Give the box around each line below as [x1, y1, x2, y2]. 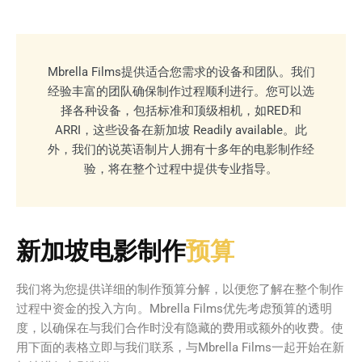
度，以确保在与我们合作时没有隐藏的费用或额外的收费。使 [16, 321, 343, 336]
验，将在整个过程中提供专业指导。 [84, 162, 278, 177]
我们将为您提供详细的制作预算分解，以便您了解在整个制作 [16, 282, 343, 297]
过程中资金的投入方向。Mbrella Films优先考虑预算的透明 [16, 301, 332, 317]
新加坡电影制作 [16, 238, 186, 265]
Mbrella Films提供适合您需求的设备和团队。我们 [47, 65, 315, 80]
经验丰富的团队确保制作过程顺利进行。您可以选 [48, 84, 314, 99]
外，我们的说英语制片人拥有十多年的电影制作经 [48, 142, 314, 158]
